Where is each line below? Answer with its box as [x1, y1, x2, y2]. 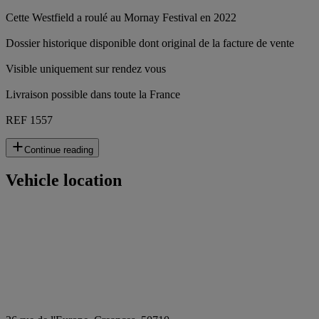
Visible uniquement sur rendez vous [6, 62, 166, 75]
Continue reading [24, 144, 93, 155]
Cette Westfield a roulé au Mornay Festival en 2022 [6, 11, 236, 23]
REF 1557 [6, 113, 53, 126]
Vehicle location [6, 171, 122, 190]
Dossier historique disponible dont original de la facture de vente [6, 36, 294, 49]
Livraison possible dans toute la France [6, 88, 180, 100]
